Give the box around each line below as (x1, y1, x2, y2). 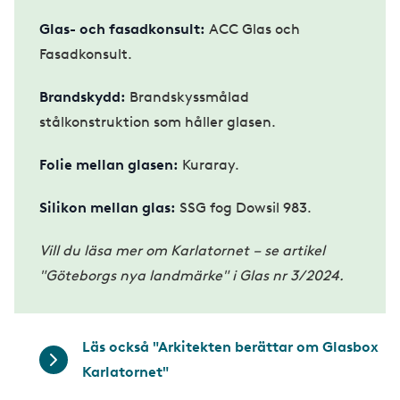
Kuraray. (179, 155, 243, 173)
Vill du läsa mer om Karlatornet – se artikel (39, 241, 325, 259)
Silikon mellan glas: (39, 198, 179, 216)
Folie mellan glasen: (39, 155, 179, 173)
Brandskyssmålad (126, 87, 249, 105)
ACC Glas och (205, 20, 300, 37)
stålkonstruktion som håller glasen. (39, 112, 279, 130)
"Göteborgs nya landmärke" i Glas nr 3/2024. (39, 266, 344, 284)
